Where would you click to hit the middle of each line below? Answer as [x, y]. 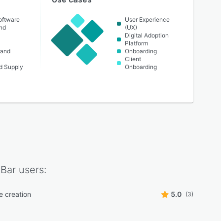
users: [31, 170]
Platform [137, 43]
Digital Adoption [147, 35]
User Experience [147, 19]
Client [133, 59]
